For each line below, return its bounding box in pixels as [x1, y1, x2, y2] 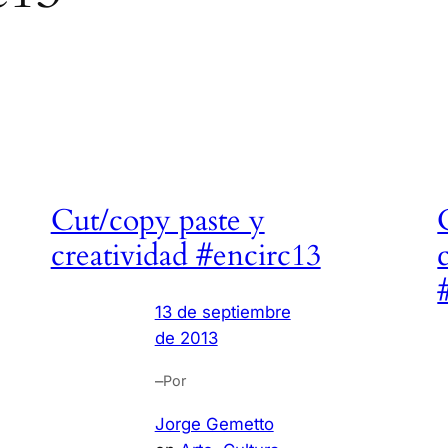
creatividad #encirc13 [50, 236, 321, 277]
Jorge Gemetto [154, 413, 274, 434]
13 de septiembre [154, 302, 291, 322]
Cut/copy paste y [50, 201, 265, 242]
